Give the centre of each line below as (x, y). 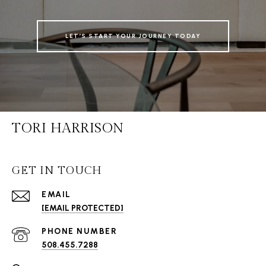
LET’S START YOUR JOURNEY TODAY (133, 36)
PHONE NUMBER (79, 232)
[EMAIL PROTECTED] (83, 208)
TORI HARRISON (68, 129)
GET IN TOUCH (57, 171)
